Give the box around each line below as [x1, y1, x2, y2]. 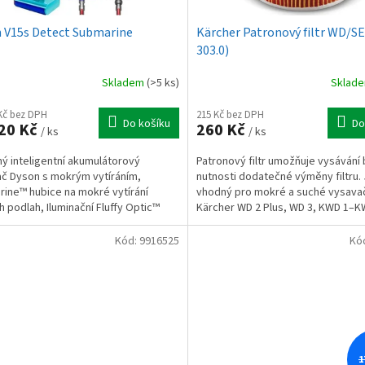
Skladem [101, 75, 147, 92]
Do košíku [122, 115, 170, 132]
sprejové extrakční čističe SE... [196, 214, 345, 231]
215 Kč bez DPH [196, 107, 264, 122]
